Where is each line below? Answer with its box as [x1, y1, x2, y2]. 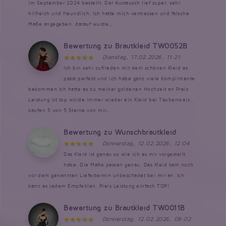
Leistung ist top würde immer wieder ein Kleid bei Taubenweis [28, 96, 190, 102]
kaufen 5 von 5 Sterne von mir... [28, 107, 110, 113]
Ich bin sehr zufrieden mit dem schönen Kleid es [64, 65, 188, 71]
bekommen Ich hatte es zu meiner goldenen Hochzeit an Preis [28, 86, 188, 92]
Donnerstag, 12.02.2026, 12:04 [102, 140, 190, 147]
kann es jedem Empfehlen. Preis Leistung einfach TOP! [28, 183, 169, 189]
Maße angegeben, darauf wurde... [28, 21, 113, 27]
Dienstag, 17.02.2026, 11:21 [102, 53, 180, 61]
